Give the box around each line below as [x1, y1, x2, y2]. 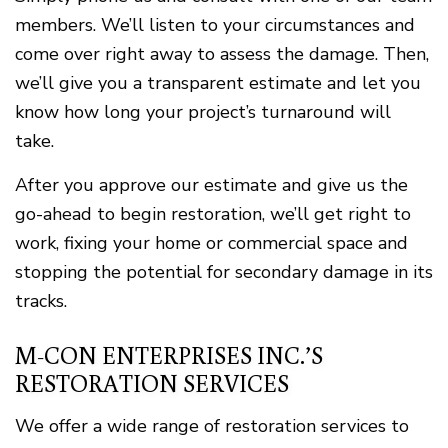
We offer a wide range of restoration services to [15, 414, 409, 439]
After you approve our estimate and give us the [15, 173, 408, 198]
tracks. [15, 289, 67, 314]
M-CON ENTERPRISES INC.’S [15, 339, 323, 371]
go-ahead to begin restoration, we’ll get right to [15, 202, 411, 227]
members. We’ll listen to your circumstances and [15, 13, 415, 38]
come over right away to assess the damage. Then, [15, 42, 429, 67]
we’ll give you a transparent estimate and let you [15, 71, 421, 96]
